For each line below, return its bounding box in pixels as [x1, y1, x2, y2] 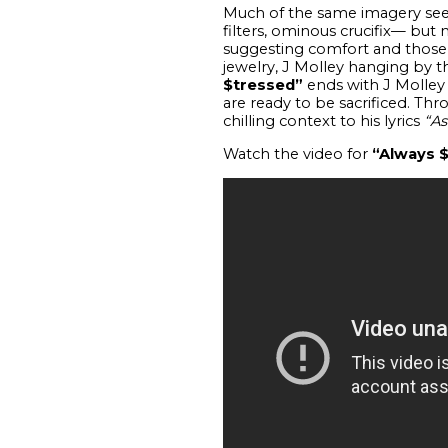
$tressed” [222, 75, 307, 94]
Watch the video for [222, 144, 372, 163]
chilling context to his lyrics [222, 111, 424, 130]
